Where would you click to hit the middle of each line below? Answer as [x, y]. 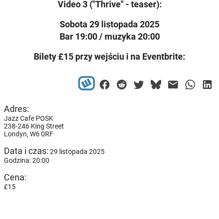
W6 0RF [42, 134]
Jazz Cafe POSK [29, 119]
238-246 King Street [34, 126]
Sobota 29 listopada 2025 [109, 24]
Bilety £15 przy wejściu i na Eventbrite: [109, 57]
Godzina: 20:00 [27, 161]
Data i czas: [26, 151]
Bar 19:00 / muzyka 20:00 [109, 37]
